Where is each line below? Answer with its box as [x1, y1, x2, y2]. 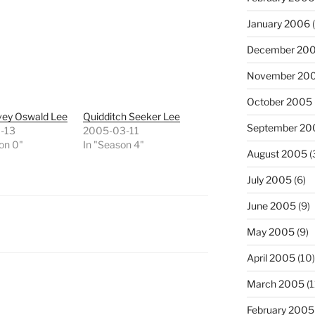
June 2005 [246, 200, 296, 212]
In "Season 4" [83, 139, 145, 151]
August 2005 [246, 148, 307, 160]
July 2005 [246, 174, 292, 186]
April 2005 [246, 252, 295, 264]
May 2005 [246, 226, 295, 238]
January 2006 [246, 18, 310, 30]
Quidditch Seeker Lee [83, 110, 181, 123]
